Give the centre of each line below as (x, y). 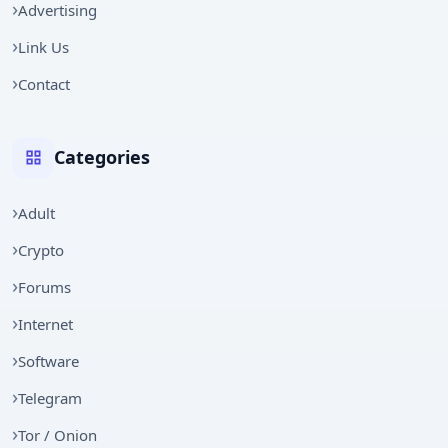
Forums (44, 286)
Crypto (41, 249)
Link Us (43, 46)
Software (48, 360)
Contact (44, 83)
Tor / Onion (57, 434)
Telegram (50, 397)
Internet (45, 323)
